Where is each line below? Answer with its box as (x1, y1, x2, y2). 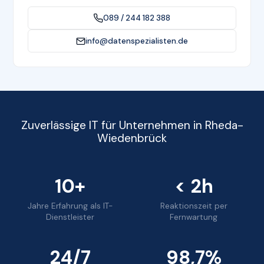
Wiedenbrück (97, 131, 167, 146)
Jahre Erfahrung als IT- (28, 201, 113, 212)
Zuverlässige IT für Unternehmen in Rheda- (21, 118, 243, 133)
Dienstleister (46, 212, 95, 223)
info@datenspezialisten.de (85, 36, 188, 47)
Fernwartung (170, 212, 218, 223)
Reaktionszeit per (160, 201, 227, 212)
